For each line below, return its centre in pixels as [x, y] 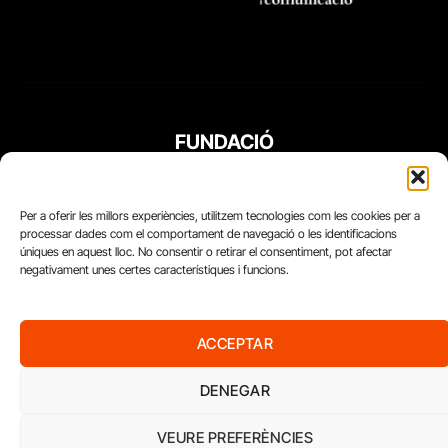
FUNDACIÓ [224, 141]
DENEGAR [235, 390]
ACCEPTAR [235, 343]
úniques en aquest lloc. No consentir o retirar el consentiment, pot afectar [206, 251]
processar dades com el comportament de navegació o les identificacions [208, 233]
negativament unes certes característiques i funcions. [154, 269]
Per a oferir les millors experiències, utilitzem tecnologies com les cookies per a [220, 215]
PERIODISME [224, 171]
